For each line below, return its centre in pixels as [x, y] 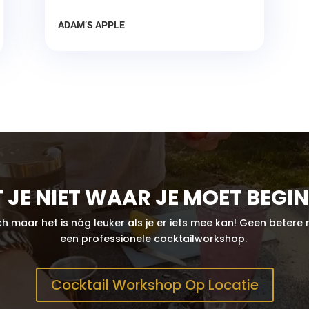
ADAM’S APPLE [91, 24]
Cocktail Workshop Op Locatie [154, 285]
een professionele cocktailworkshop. [154, 239]
